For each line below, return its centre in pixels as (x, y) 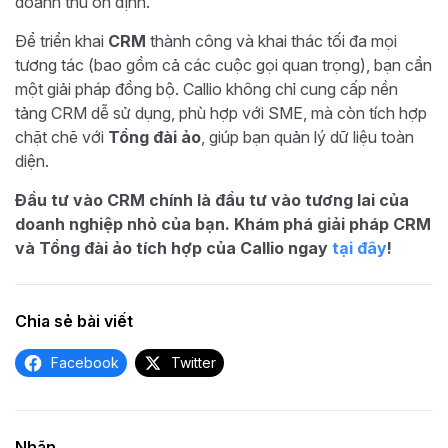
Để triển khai (61, 40)
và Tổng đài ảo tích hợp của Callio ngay (173, 247)
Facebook (85, 362)
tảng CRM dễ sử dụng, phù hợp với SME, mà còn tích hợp (221, 112)
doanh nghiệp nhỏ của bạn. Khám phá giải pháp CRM (223, 223)
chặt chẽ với (61, 136)
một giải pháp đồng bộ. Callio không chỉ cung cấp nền (206, 88)
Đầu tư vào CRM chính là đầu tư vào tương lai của (212, 199)
